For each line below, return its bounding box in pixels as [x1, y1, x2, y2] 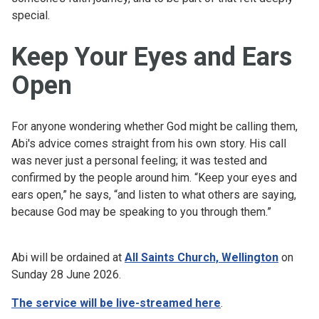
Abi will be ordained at [11, 250, 125, 264]
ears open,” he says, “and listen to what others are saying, [11, 187, 296, 202]
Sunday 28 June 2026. [11, 267, 121, 281]
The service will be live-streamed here [11, 296, 221, 310]
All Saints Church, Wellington [125, 250, 278, 264]
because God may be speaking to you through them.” [11, 204, 271, 219]
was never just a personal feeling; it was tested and [11, 153, 267, 167]
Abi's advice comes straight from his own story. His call [11, 136, 286, 150]
